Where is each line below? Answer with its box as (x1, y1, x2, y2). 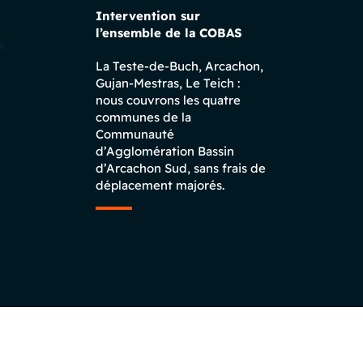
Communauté (96, 126, 174, 142)
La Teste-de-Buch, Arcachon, (96, 58, 263, 74)
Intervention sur (96, 8, 200, 23)
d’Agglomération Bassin (96, 143, 234, 159)
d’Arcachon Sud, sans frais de (96, 160, 266, 176)
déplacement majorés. (96, 177, 224, 193)
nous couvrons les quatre (96, 92, 241, 108)
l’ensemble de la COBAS (96, 25, 242, 41)
